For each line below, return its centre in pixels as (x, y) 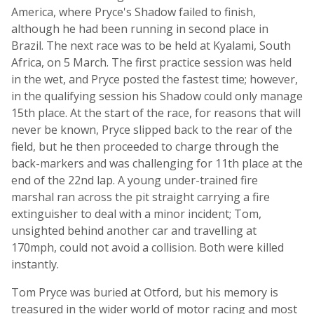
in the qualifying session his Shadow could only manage (157, 96)
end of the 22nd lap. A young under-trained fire (135, 180)
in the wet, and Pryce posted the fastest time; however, (155, 79)
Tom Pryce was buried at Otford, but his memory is (145, 292)
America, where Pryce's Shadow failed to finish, (134, 12)
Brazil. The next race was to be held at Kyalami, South (151, 46)
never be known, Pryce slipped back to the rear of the (152, 130)
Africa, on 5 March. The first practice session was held (151, 62)
